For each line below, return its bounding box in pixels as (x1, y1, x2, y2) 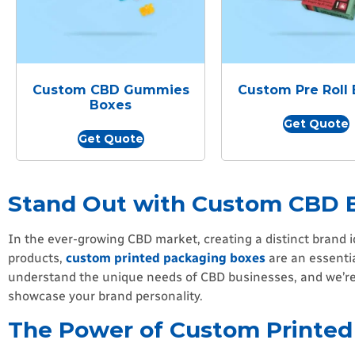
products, (8, 250, 66, 265)
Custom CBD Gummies (32, 82, 189, 97)
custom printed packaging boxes (66, 250, 265, 265)
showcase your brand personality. (8, 288, 203, 303)
